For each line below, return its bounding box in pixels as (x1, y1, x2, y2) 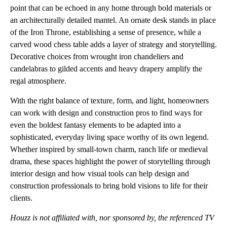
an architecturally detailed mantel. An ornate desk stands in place (10, 16, 216, 25)
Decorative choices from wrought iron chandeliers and (10, 52, 183, 61)
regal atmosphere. (10, 77, 68, 86)
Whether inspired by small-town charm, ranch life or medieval (10, 145, 208, 154)
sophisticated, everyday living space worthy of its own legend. (10, 133, 209, 142)
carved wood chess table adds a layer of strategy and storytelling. (10, 40, 217, 49)
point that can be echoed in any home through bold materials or (10, 4, 211, 13)
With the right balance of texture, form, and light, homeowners (10, 96, 209, 105)
